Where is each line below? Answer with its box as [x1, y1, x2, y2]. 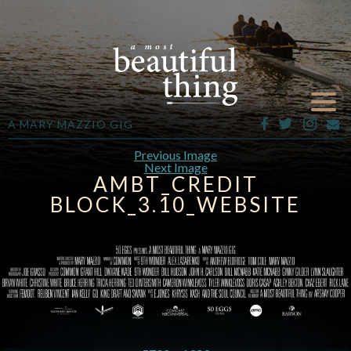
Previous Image [134, 147, 217, 162]
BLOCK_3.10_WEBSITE [50, 192, 301, 217]
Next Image [143, 160, 208, 175]
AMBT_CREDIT [92, 172, 259, 197]
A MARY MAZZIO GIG [8, 118, 133, 131]
